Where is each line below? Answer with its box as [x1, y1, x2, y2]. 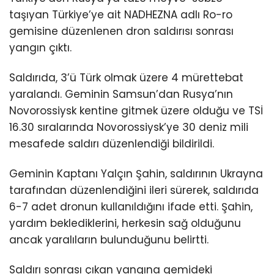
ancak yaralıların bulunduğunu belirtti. [9, 232, 209, 248]
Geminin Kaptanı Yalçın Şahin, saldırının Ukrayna [9, 166, 263, 182]
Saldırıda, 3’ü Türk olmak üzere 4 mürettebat [9, 70, 243, 86]
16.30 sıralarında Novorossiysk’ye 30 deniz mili [9, 120, 248, 135]
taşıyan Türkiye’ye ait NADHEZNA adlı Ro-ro [9, 7, 232, 23]
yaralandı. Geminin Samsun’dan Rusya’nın [9, 87, 233, 102]
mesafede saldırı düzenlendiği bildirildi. [9, 136, 214, 152]
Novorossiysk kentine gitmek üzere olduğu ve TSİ [9, 103, 263, 119]
